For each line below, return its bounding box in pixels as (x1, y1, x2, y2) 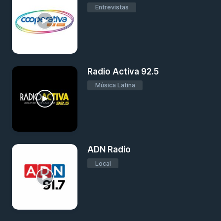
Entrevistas (95, 3, 129, 11)
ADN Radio (87, 145, 131, 155)
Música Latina (95, 81, 135, 89)
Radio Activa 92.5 (87, 66, 159, 76)
